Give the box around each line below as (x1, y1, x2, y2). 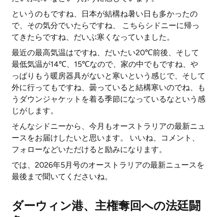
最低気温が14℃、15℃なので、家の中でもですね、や (12, 60, 198, 69)
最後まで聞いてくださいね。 (12, 172, 112, 181)
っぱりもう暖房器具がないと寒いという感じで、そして (12, 71, 205, 80)
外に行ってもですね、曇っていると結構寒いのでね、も (12, 83, 205, 92)
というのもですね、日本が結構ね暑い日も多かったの (12, 9, 198, 18)
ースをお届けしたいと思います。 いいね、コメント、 (12, 133, 200, 142)
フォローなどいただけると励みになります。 (12, 145, 167, 154)
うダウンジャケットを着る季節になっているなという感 (12, 94, 205, 104)
